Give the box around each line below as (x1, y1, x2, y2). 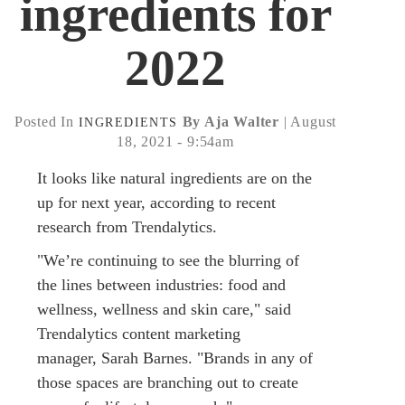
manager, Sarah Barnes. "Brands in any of (37, 348, 313, 367)
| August (279, 113, 337, 129)
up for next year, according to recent (37, 193, 276, 212)
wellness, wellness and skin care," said (37, 299, 291, 318)
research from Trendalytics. (37, 217, 217, 236)
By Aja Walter (182, 113, 280, 129)
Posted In (14, 113, 74, 129)
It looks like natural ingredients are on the (37, 168, 312, 187)
